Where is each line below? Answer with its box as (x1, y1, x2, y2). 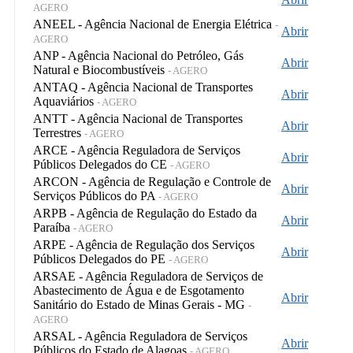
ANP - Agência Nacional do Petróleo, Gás (33, 48, 243, 62)
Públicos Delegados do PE (33, 251, 169, 266)
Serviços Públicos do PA (33, 188, 158, 203)
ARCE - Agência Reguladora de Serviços (33, 143, 240, 157)
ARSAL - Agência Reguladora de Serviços (33, 329, 247, 343)
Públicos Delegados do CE (33, 157, 170, 171)
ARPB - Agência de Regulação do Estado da (33, 206, 257, 220)
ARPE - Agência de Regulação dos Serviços (33, 237, 255, 251)
